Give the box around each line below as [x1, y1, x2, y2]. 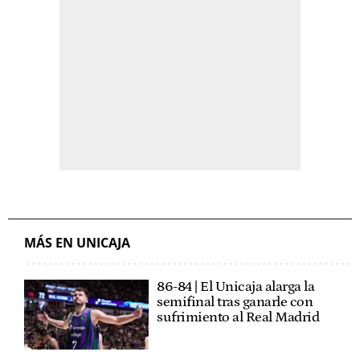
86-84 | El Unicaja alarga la [157, 278, 315, 295]
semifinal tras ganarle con [157, 293, 313, 310]
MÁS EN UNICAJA [24, 233, 130, 252]
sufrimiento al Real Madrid [157, 309, 320, 325]
